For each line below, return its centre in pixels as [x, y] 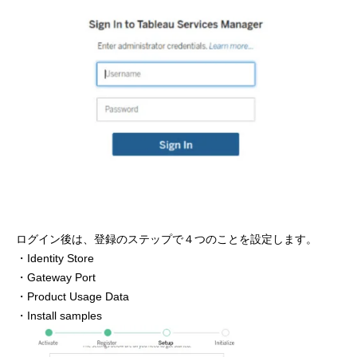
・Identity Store [55, 259]
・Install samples [59, 316]
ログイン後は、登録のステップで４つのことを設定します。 [167, 239]
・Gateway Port [56, 278]
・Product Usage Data [73, 297]
